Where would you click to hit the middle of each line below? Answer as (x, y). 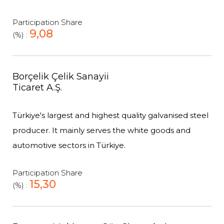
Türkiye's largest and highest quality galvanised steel (110, 115)
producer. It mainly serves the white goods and (101, 130)
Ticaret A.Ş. (37, 87)
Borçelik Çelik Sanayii (61, 76)
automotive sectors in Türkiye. (69, 145)
